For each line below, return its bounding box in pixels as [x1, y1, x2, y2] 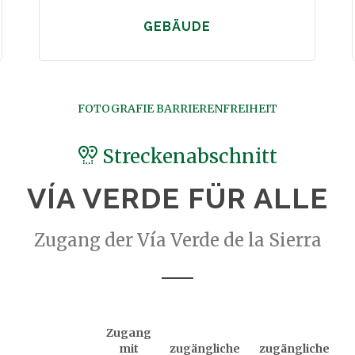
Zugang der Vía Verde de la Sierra [33, 229, 322, 251]
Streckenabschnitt [97, 144, 277, 169]
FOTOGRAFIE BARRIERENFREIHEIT [78, 101, 277, 116]
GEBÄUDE [143, 19, 211, 34]
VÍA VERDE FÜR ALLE [27, 181, 328, 215]
